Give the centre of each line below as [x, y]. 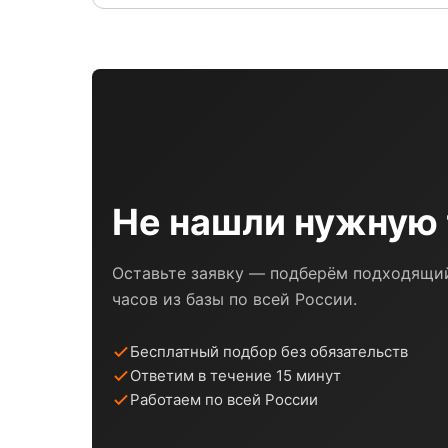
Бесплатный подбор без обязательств [269, 351]
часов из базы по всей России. [234, 298]
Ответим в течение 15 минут [235, 375]
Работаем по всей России [224, 399]
